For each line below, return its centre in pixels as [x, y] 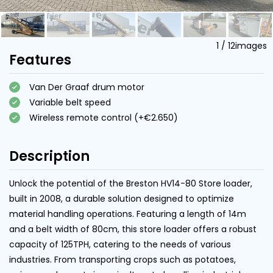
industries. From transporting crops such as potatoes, [122, 259]
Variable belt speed [70, 102]
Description [49, 156]
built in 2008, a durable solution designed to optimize [122, 198]
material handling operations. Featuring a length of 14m [128, 214]
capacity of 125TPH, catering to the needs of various [120, 244]
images [251, 45]
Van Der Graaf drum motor [87, 87]
